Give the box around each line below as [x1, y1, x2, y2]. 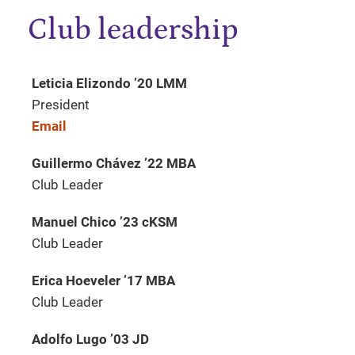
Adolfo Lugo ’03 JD [32, 331, 149, 348]
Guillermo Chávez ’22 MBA [32, 155, 196, 172]
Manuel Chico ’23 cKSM [32, 214, 177, 231]
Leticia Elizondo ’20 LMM [32, 75, 187, 92]
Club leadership [28, 12, 238, 47]
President [32, 97, 90, 113]
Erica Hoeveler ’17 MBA [32, 273, 175, 289]
